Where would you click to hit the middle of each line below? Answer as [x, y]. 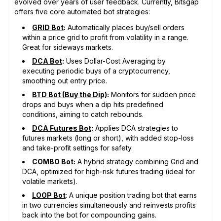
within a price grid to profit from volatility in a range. [105, 37]
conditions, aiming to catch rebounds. [83, 114]
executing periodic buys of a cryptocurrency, [96, 71]
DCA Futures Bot [62, 128]
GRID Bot [48, 27]
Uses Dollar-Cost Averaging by [115, 61]
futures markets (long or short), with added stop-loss [108, 138]
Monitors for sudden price [152, 94]
